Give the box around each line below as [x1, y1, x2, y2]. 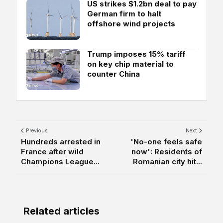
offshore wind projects [87, 19, 175, 29]
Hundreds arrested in [21, 137, 101, 147]
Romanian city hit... [133, 157, 202, 167]
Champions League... [21, 157, 100, 167]
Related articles [23, 205, 100, 218]
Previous [24, 127, 48, 134]
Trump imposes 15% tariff [87, 49, 186, 59]
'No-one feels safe [130, 137, 202, 147]
